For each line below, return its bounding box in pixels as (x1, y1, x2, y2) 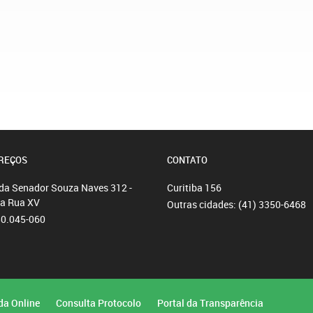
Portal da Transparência (157, 296, 263, 310)
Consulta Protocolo (56, 296, 141, 310)
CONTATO (167, 154, 208, 166)
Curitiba (167, 180, 205, 194)
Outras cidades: (167, 197, 238, 211)
